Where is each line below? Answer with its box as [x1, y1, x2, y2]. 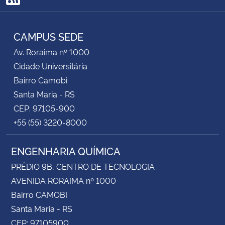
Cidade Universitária [14, 60, 87, 71]
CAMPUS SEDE [14, 29, 83, 43]
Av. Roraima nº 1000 [14, 46, 89, 57]
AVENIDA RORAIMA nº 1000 [11, 174, 116, 186]
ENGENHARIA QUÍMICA [11, 143, 121, 158]
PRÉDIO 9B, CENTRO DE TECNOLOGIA [11, 160, 155, 172]
